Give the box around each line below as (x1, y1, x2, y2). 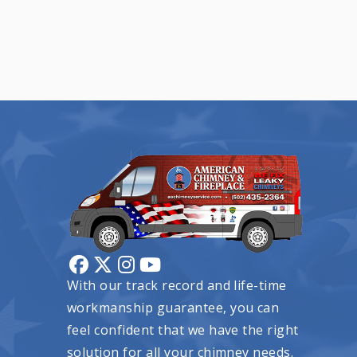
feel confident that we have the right (67, 321, 299, 339)
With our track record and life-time (67, 277, 287, 295)
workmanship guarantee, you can (67, 299, 280, 317)
